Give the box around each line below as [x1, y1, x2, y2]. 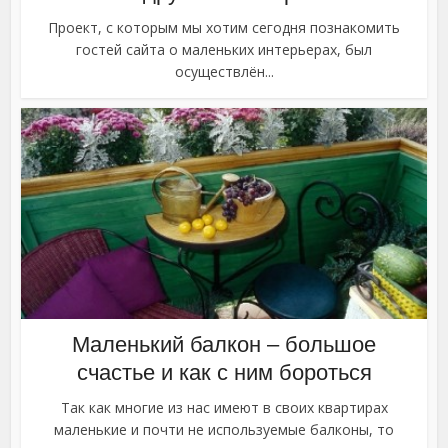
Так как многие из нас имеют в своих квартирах [60, 397, 388, 417]
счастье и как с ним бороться [76, 359, 372, 385]
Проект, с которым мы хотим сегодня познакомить [48, 17, 400, 37]
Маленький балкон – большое [72, 331, 376, 357]
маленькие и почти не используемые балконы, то [54, 419, 394, 439]
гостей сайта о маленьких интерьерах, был [76, 39, 372, 59]
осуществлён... [174, 61, 274, 81]
